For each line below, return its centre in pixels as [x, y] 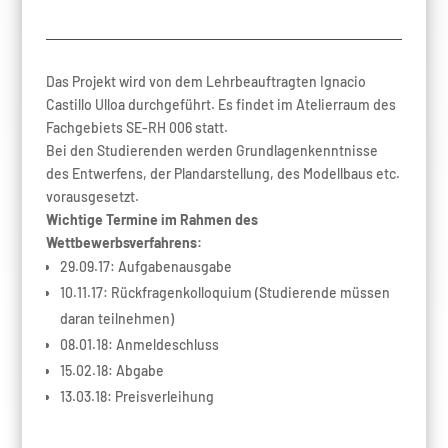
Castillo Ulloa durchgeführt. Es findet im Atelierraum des [220, 105]
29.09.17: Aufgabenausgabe [145, 267]
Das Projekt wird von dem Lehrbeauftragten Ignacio [205, 82]
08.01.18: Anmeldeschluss [139, 345]
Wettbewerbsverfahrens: [123, 243]
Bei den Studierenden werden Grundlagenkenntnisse [211, 151]
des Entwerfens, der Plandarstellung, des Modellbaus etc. [222, 174]
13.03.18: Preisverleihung [136, 397]
